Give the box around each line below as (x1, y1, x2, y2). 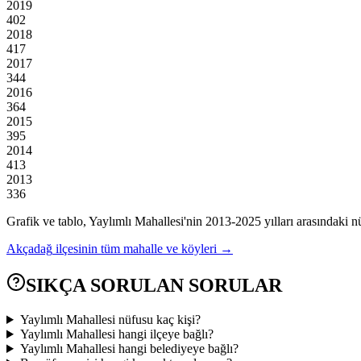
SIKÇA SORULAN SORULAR (26, 275, 282, 297)
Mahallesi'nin (131, 214, 202, 229)
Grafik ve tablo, (6, 214, 89, 229)
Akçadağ (6, 242, 52, 256)
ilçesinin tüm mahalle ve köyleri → (56, 242, 233, 256)
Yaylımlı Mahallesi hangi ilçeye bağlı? (19, 327, 214, 342)
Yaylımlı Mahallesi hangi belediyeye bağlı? (19, 342, 239, 356)
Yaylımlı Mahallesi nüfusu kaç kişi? (19, 313, 201, 327)
